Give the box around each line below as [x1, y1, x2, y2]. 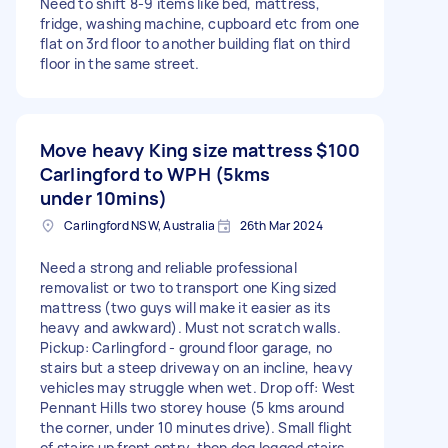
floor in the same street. [40, 53, 200, 73]
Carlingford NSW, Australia [64, 216, 216, 234]
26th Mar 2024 [239, 216, 323, 234]
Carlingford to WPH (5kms [40, 161, 271, 186]
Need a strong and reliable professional [40, 257, 297, 277]
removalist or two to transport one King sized [40, 277, 337, 297]
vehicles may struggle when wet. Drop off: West [40, 377, 356, 397]
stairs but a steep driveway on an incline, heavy [40, 357, 353, 377]
